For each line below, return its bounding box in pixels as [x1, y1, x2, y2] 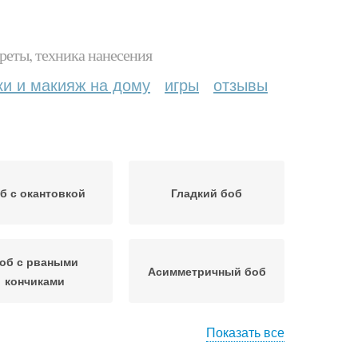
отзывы [213, 73, 268, 96]
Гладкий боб [171, 185, 242, 201]
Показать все [206, 323, 284, 341]
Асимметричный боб [147, 263, 266, 279]
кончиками [5, 272, 65, 288]
